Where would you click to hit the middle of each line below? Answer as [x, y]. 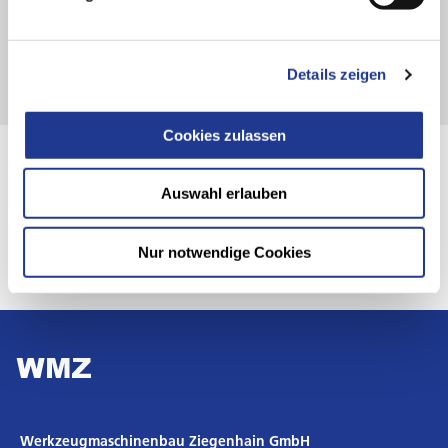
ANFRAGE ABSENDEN [224, 39]
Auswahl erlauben [224, 193]
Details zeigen [337, 74]
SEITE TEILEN [64, 182]
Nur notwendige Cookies [224, 252]
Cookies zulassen [224, 135]
